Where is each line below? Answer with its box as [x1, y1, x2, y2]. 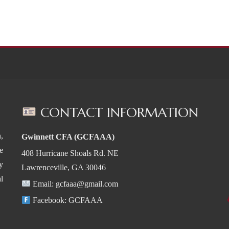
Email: [30, 179, 56, 188]
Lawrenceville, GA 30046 [21, 163, 106, 172]
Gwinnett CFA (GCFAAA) [21, 132, 114, 141]
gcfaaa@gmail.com [55, 179, 118, 188]
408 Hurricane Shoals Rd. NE [21, 149, 119, 157]
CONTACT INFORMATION [36, 104, 199, 121]
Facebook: [30, 196, 68, 204]
